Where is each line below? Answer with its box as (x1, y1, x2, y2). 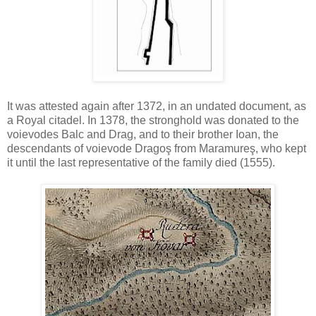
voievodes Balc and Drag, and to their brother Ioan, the (7, 128, 279, 140)
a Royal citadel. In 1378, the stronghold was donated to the (7, 114, 299, 126)
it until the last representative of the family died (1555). (7, 156, 275, 169)
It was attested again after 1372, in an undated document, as (7, 99, 306, 112)
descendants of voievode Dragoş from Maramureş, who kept (7, 142, 306, 154)
